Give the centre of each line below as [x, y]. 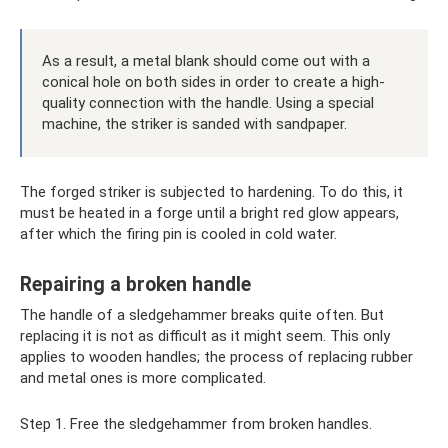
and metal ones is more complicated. [143, 378]
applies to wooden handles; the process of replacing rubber [216, 357]
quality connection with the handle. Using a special [208, 103]
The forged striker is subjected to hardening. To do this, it [211, 192]
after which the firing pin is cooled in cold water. [178, 234]
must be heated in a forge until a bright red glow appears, [209, 213]
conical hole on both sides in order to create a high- [213, 82]
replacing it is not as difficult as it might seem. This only [205, 336]
